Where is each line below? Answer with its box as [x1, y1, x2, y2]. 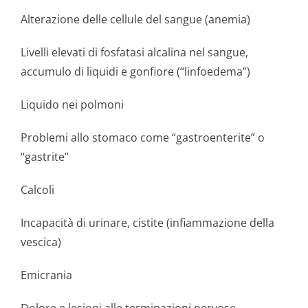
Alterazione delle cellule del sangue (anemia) [21, 12, 250, 27]
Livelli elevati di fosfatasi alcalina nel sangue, [21, 45, 248, 60]
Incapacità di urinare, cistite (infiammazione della [21, 215, 274, 230]
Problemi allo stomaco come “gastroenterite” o [21, 130, 265, 145]
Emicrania [21, 267, 72, 283]
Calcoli [21, 182, 54, 197]
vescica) [21, 234, 61, 250]
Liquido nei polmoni [21, 97, 124, 112]
